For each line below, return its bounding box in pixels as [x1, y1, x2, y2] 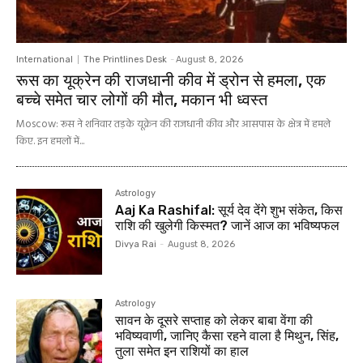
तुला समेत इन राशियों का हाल [115, 344, 253, 360]
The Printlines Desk [83, 54, 167, 66]
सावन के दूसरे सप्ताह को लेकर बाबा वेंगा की [115, 313, 314, 329]
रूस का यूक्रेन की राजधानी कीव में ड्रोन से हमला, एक [16, 70, 326, 91]
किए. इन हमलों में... [16, 133, 84, 151]
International [16, 54, 73, 66]
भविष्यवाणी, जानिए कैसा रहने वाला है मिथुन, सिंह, [115, 328, 340, 344]
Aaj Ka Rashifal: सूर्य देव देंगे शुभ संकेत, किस [115, 203, 344, 219]
